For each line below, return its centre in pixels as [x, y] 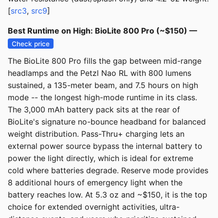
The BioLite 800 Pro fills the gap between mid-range [105, 61]
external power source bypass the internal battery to [105, 146]
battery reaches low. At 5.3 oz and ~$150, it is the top [108, 195]
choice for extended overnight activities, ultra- [94, 207]
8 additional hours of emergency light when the [95, 183]
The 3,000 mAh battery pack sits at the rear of [94, 110]
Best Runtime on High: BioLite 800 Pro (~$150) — [102, 31]
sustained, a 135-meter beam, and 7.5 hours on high [103, 85]
